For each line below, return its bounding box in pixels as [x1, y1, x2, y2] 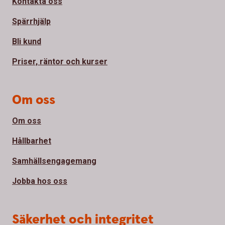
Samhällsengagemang [12, 156, 96, 166]
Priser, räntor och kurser [12, 56, 107, 66]
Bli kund [12, 36, 41, 46]
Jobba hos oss [12, 176, 67, 186]
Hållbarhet [12, 136, 51, 146]
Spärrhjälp [12, 16, 51, 26]
